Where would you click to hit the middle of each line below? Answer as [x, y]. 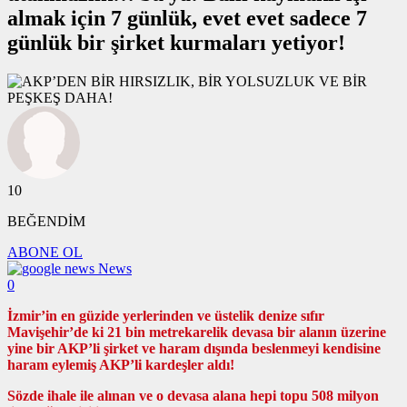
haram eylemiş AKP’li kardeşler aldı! [121, 364]
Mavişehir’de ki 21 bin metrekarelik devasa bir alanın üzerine [197, 332]
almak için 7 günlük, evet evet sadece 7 [187, 18]
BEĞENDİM [46, 221]
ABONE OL [45, 252]
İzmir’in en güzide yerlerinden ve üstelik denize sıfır [166, 315]
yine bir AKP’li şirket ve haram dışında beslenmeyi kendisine [194, 348]
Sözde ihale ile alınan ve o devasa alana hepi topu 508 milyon [193, 395]
